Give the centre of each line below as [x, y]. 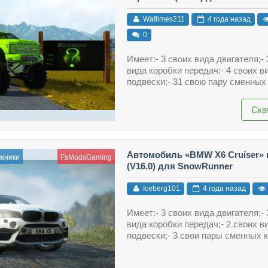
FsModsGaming [86, 157]
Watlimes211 [163, 19]
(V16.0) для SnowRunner [179, 166]
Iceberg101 [160, 189]
